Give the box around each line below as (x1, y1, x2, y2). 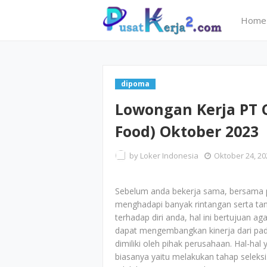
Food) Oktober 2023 (115, 121, 259, 141)
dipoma (121, 79, 150, 89)
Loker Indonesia (140, 150, 198, 161)
